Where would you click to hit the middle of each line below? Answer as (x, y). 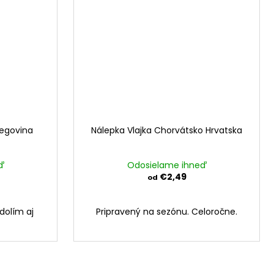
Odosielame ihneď (167, 165)
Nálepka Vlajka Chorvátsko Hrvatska (167, 131)
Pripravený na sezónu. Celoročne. (167, 212)
